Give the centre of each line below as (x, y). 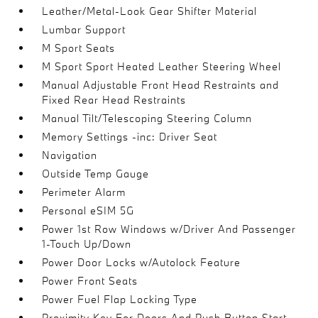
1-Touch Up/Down (87, 244)
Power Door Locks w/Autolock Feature (142, 262)
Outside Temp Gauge (96, 174)
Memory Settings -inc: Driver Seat (130, 137)
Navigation (70, 155)
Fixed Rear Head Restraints (114, 100)
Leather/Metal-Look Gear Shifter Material (150, 11)
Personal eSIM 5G (88, 210)
